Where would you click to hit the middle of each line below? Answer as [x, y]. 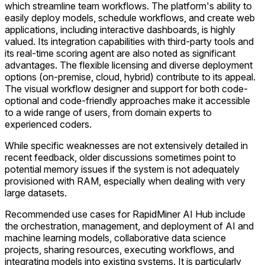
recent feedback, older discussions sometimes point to [120, 157]
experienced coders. [48, 124]
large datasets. [36, 193]
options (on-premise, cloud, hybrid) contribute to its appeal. [130, 77]
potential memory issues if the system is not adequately [122, 169]
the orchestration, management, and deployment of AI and [129, 226]
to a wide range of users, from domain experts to [108, 112]
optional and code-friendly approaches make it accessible [127, 101]
